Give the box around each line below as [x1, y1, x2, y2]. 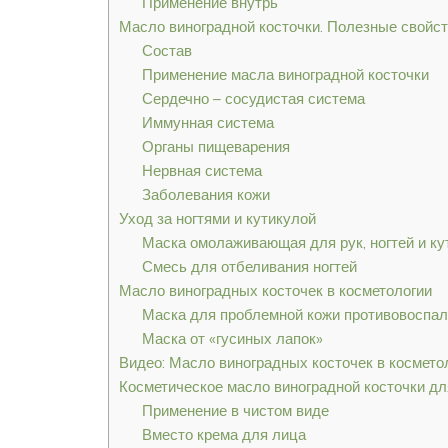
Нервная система [141, 161, 262, 181]
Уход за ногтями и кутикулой [119, 209, 316, 229]
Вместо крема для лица [141, 425, 306, 445]
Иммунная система [141, 113, 274, 133]
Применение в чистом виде [141, 401, 329, 421]
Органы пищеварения [141, 137, 290, 157]
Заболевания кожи [141, 185, 270, 205]
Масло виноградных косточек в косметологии [119, 281, 432, 301]
